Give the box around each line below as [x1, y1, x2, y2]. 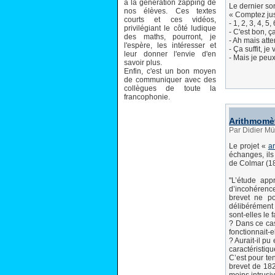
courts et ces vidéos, [124, 15, 216, 24]
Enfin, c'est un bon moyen [124, 66, 216, 76]
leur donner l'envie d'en [124, 49, 216, 58]
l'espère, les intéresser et [124, 41, 216, 50]
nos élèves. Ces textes [124, 6, 216, 15]
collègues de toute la [124, 83, 216, 93]
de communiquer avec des [124, 75, 216, 84]
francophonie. [124, 92, 170, 101]
